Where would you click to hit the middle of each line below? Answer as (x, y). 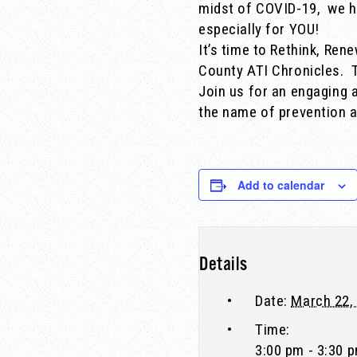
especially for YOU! (259, 29)
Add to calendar (281, 184)
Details (224, 264)
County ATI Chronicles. (271, 70)
